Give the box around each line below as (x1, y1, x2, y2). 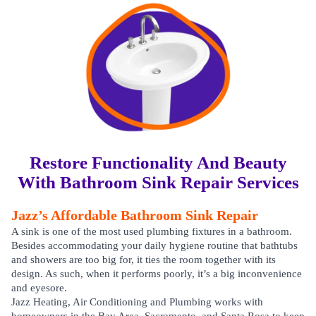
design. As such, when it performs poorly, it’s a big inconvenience (11, 268, 302, 279)
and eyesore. (11, 282, 67, 293)
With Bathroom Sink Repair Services (17, 173, 299, 192)
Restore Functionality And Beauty (29, 153, 287, 172)
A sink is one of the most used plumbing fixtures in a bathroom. (11, 226, 292, 237)
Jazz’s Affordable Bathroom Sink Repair (11, 207, 258, 223)
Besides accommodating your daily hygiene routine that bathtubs (11, 240, 298, 251)
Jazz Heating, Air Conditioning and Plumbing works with (11, 296, 263, 308)
